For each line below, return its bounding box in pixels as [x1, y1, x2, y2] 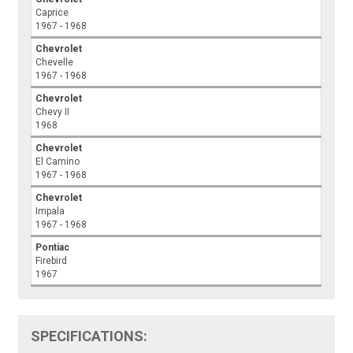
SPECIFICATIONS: [31, 328, 148, 345]
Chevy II [35, 106, 70, 118]
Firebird [35, 255, 68, 267]
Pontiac [35, 242, 70, 254]
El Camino [35, 156, 80, 168]
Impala [35, 206, 65, 217]
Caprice [35, 7, 69, 19]
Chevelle [35, 57, 74, 69]
